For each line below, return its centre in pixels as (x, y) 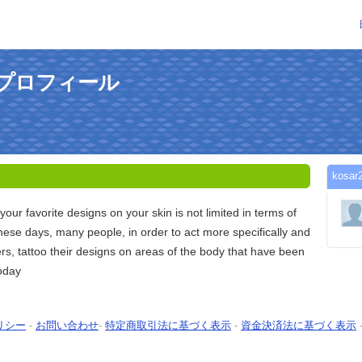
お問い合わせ (67, 326)
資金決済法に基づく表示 (299, 326)
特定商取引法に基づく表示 (168, 326)
